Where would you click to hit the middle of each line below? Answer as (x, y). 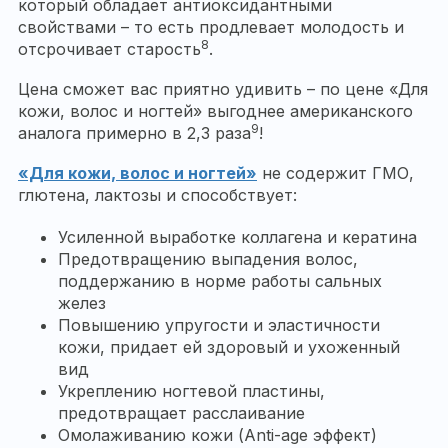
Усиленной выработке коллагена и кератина (237, 237)
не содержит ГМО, (335, 173)
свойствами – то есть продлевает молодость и (211, 27)
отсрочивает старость (109, 49)
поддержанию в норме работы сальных (220, 281)
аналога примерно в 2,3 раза (134, 133)
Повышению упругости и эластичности (219, 325)
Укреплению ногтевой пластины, (191, 391)
